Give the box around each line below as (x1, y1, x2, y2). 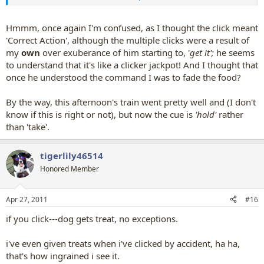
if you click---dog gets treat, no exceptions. (6, 212, 178, 225)
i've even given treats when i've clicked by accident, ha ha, (6, 237, 240, 249)
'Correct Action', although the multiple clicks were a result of (6, 34, 249, 46)
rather (216, 108, 243, 120)
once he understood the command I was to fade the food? (6, 71, 241, 83)
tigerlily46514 (40, 150, 103, 161)
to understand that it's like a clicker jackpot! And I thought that (6, 59, 258, 71)
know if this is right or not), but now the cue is (6, 108, 193, 120)
